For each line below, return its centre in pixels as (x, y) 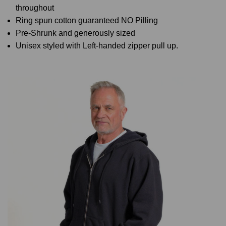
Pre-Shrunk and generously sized (76, 33)
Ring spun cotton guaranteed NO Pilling (87, 20)
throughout (35, 8)
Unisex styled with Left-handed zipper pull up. (97, 45)
